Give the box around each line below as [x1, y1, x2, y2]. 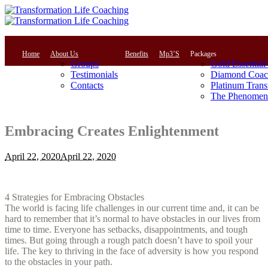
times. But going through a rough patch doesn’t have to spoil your [5, 234, 252, 245]
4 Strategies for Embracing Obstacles [5, 191, 144, 202]
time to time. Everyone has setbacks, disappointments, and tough [5, 224, 248, 234]
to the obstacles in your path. [5, 256, 112, 267]
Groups [71, 59, 99, 69]
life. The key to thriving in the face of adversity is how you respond [5, 245, 258, 256]
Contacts [71, 80, 103, 90]
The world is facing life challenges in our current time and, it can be [5, 202, 259, 213]
